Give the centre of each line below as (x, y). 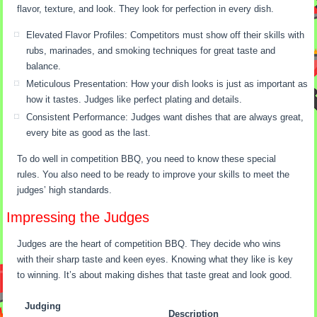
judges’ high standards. (65, 190)
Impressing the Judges (78, 218)
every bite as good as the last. (89, 133)
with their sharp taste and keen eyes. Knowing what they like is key (155, 260)
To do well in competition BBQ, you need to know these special (147, 159)
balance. (44, 67)
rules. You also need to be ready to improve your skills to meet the (154, 175)
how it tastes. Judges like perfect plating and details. (134, 100)
